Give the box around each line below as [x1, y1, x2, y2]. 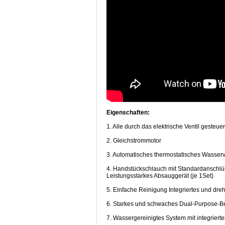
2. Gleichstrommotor [106, 137, 161, 144]
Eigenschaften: [106, 108, 150, 116]
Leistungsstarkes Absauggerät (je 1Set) [106, 172, 213, 179]
